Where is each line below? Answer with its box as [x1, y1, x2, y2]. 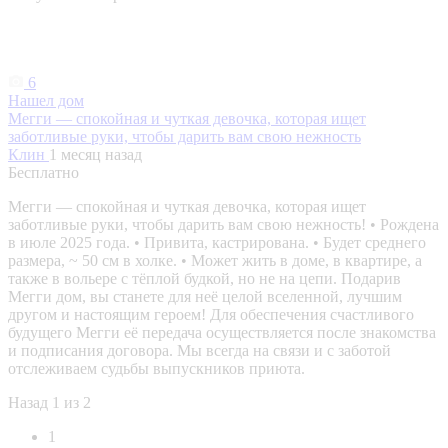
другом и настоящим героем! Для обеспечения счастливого [8, 306, 414, 324]
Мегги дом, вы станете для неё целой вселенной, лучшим [8, 288, 402, 306]
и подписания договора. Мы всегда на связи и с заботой [8, 342, 391, 360]
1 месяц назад [49, 146, 142, 164]
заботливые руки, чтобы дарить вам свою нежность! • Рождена [8, 216, 439, 234]
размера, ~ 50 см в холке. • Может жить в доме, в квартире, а [8, 252, 422, 270]
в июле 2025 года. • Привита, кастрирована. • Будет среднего [8, 234, 426, 252]
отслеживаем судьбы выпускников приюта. [8, 360, 305, 378]
